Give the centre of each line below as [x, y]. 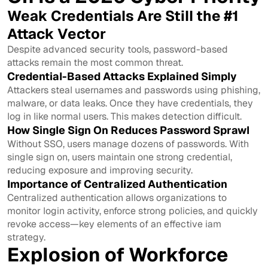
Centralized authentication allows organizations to [117, 197]
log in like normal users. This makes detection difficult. [124, 116]
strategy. [26, 237]
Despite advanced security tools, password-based [118, 49]
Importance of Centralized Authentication [117, 184]
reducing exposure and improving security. [100, 170]
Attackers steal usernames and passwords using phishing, [134, 90]
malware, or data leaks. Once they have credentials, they [130, 103]
